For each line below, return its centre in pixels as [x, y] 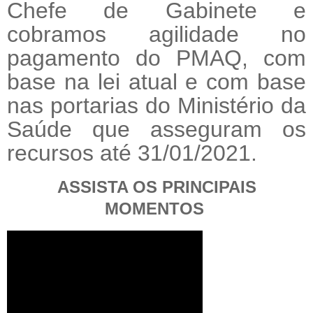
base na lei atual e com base [156, 82]
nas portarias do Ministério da [156, 106]
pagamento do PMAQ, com [156, 58]
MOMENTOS [156, 209]
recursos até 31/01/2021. [132, 153]
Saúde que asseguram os [156, 130]
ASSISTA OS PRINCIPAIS [156, 187]
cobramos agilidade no [156, 35]
